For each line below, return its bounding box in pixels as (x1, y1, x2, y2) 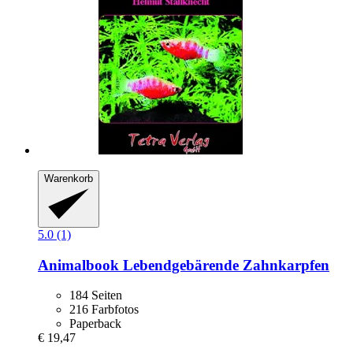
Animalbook (38, 256, 119, 273)
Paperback (69, 317, 121, 331)
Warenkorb (44, 173, 93, 185)
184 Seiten (69, 288, 122, 303)
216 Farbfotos (69, 303, 139, 317)
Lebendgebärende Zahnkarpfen (119, 256, 329, 273)
